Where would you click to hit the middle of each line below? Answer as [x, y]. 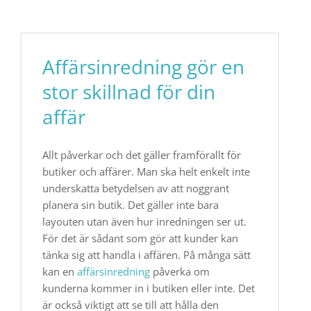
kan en [60, 271]
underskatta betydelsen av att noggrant [136, 188]
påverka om [180, 271]
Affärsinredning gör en [143, 67]
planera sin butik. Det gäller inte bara [131, 205]
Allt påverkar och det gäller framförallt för [142, 155]
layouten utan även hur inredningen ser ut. [144, 221]
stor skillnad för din [129, 92]
